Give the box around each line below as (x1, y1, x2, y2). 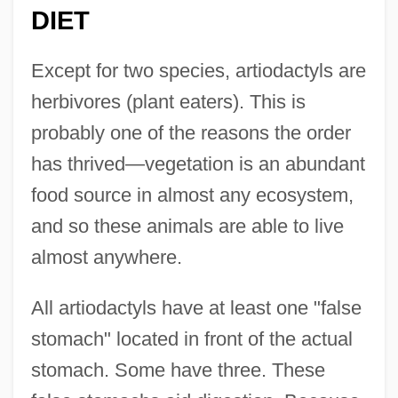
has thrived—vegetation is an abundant (30, 153, 365, 176)
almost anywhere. (30, 246, 182, 269)
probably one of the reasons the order (30, 122, 351, 145)
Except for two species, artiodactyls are (30, 60, 366, 83)
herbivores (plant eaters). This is (30, 91, 306, 114)
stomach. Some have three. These (30, 359, 325, 382)
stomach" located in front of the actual (30, 328, 353, 351)
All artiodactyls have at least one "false (30, 297, 362, 320)
